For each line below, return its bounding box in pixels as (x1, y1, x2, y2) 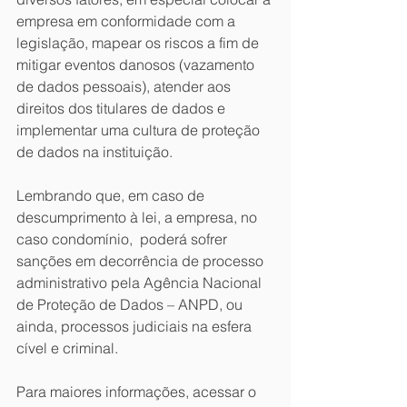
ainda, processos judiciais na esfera (16, 317, 255, 335)
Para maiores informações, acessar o (16, 382, 260, 401)
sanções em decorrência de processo (16, 252, 267, 270)
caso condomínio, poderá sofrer (16, 230, 231, 248)
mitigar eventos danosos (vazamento (16, 55, 258, 74)
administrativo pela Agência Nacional (16, 273, 265, 292)
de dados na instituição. (16, 143, 173, 161)
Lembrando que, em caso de (16, 186, 208, 204)
